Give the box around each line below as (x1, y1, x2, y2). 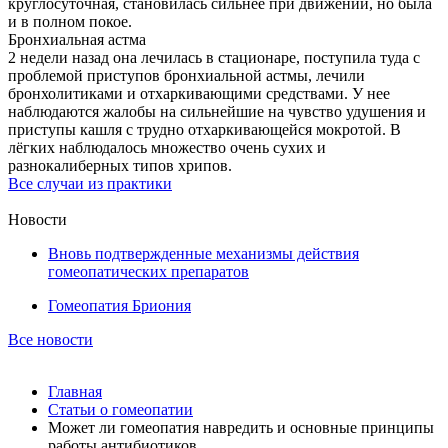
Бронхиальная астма (8, 31, 146, 48)
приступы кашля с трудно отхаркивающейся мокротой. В (8, 121, 401, 138)
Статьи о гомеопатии (48, 401, 193, 418)
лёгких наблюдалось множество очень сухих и (8, 139, 326, 156)
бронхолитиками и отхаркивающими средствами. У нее (8, 85, 390, 102)
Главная (48, 383, 102, 400)
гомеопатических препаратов (48, 263, 249, 280)
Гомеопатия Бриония (48, 297, 191, 314)
